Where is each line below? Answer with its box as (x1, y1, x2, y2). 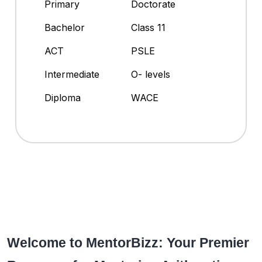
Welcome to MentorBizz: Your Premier (7, 235, 249, 251)
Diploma (44, 92, 81, 104)
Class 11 (131, 22, 166, 34)
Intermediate (44, 68, 99, 81)
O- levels (131, 68, 170, 81)
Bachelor (44, 22, 85, 34)
